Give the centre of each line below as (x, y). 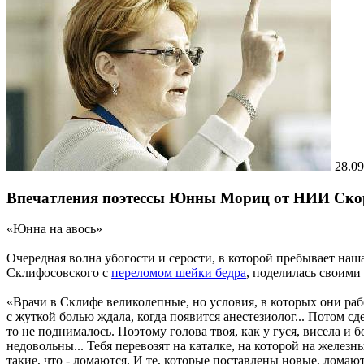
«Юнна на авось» (54, 229)
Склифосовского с (59, 273)
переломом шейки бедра (179, 273)
